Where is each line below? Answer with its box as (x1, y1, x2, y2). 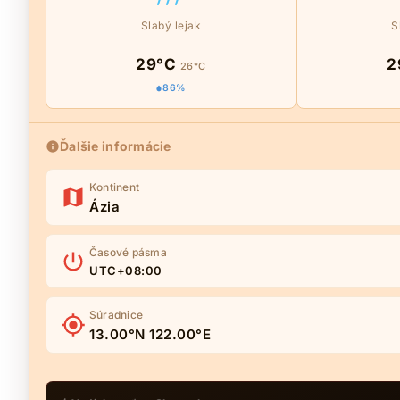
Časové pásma (89, 246, 167, 259)
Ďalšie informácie (60, 138, 171, 154)
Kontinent (89, 180, 140, 194)
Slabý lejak (140, 19, 202, 32)
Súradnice (89, 308, 144, 321)
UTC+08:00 (89, 263, 162, 278)
